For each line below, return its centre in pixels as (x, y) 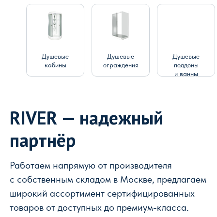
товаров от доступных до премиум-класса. (99, 207)
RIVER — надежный (86, 117)
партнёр (43, 139)
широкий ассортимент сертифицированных (102, 193)
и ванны (186, 73)
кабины (55, 65)
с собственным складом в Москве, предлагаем (108, 179)
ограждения (121, 65)
